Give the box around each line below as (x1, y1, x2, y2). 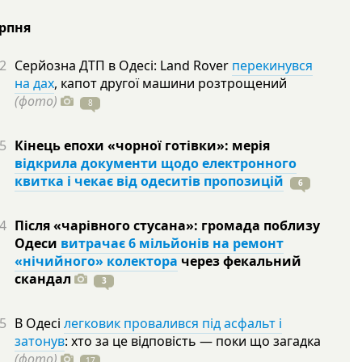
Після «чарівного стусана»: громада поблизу (15, 217, 320, 234)
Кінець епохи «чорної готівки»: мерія (15, 137, 270, 154)
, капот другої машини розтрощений (54, 74, 287, 92)
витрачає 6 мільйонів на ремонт (61, 234, 284, 252)
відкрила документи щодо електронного (15, 154, 297, 172)
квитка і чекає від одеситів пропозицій (15, 172, 284, 190)
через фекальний (178, 252, 301, 270)
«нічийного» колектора (15, 252, 178, 270)
